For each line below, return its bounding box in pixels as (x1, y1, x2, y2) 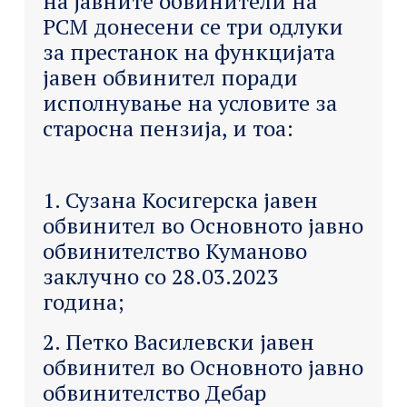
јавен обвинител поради (42, 62, 298, 92)
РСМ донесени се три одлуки (42, 11, 343, 41)
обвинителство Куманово (42, 236, 307, 266)
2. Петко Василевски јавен (42, 327, 314, 357)
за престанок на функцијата (42, 36, 335, 66)
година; (42, 287, 124, 317)
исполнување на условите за (42, 87, 337, 117)
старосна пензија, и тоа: (42, 113, 293, 143)
